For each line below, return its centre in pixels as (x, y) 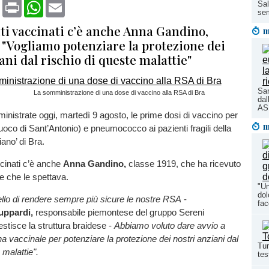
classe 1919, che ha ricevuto (183, 164)
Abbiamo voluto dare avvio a (170, 226)
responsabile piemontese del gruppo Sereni (120, 213)
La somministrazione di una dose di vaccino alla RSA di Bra (119, 92)
